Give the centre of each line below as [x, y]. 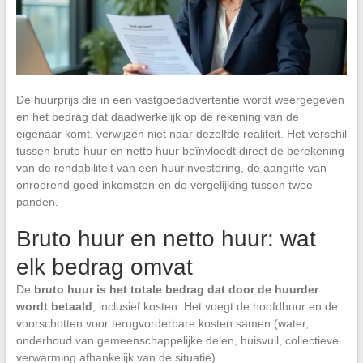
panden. [37, 201]
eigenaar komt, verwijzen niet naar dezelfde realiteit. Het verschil [181, 133]
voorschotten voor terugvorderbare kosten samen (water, [162, 323]
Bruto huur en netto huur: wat [166, 238]
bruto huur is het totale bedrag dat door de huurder [176, 289]
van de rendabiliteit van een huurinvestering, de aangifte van [171, 167]
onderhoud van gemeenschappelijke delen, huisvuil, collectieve [177, 340]
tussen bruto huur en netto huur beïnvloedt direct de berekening [180, 150]
